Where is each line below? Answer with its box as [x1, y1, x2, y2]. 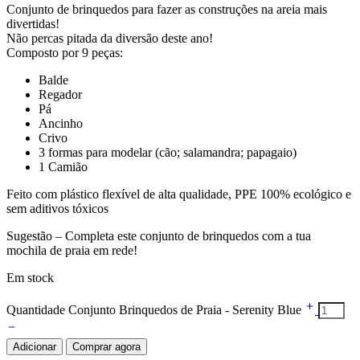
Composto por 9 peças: [6, 45, 123, 59]
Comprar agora [72, 340, 141, 353]
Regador [39, 87, 82, 101]
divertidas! [6, 16, 59, 31]
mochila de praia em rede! [6, 243, 137, 257]
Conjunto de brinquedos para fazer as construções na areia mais [6, 2, 327, 16]
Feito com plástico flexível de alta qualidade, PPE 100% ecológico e [6, 186, 351, 201]
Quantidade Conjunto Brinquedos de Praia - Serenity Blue [6, 302, 305, 317]
